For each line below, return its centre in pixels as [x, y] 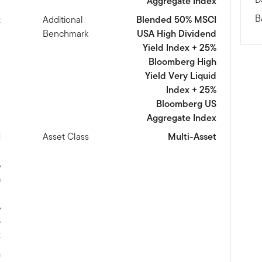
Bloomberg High [182, 62]
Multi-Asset [192, 137]
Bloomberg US [186, 104]
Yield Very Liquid [180, 76]
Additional [63, 20]
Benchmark [66, 34]
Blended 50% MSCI [176, 20]
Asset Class [66, 137]
